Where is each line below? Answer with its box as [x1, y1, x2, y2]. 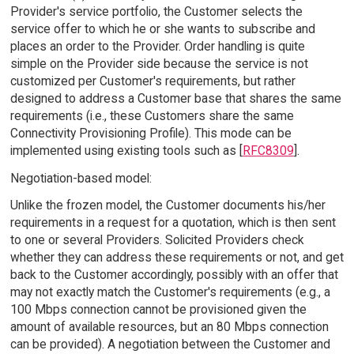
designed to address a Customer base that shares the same [9, 90, 341, 106]
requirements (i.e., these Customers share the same [9, 107, 294, 123]
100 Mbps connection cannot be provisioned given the [9, 302, 307, 318]
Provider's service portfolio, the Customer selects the [9, 3, 303, 19]
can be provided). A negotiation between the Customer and [9, 337, 330, 352]
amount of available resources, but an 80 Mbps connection [9, 319, 329, 335]
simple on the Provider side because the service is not [9, 55, 308, 71]
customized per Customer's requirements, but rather [9, 73, 296, 88]
